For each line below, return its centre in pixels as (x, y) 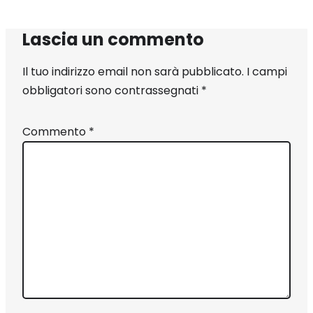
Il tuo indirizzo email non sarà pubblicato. (133, 72)
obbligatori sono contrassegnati (112, 91)
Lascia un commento (113, 40)
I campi (267, 72)
